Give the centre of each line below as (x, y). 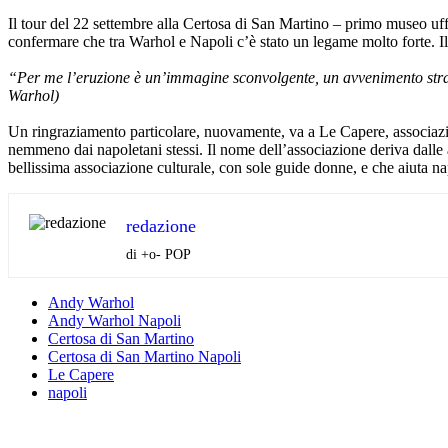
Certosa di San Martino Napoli (144, 356)
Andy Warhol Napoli (114, 320)
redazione (161, 225)
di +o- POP (158, 254)
